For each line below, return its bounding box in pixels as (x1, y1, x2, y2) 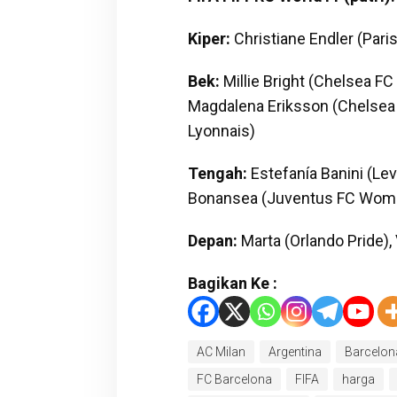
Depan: (187, 230, 237, 250)
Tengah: (187, 163, 247, 183)
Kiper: (187, 28, 230, 48)
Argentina (268, 344, 322, 359)
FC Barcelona (196, 371, 272, 386)
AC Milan (196, 344, 245, 359)
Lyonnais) (187, 121, 255, 140)
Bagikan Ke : (187, 273, 277, 292)
